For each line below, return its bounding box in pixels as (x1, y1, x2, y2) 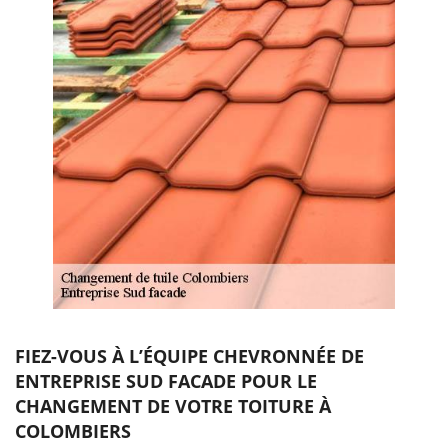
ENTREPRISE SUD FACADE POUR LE (15, 368, 317, 393)
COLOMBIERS (15, 418, 131, 443)
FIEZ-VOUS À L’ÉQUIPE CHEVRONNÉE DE (15, 343, 364, 368)
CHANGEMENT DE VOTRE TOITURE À (15, 393, 331, 418)
